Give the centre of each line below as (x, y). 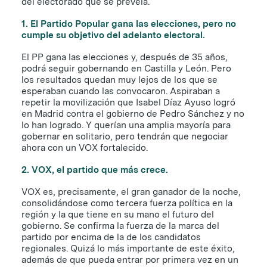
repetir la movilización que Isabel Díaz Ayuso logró (128, 102)
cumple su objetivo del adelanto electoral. (113, 35)
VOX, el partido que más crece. (100, 170)
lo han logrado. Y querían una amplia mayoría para (126, 125)
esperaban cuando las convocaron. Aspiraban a (121, 91)
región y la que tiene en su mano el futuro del (118, 214)
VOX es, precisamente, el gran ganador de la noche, (131, 192)
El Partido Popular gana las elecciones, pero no (133, 24)
